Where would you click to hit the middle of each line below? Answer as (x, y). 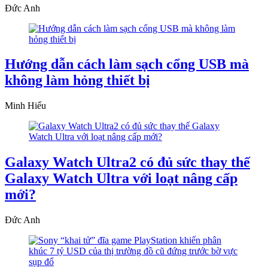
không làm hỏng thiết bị (77, 80)
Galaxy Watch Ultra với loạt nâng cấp (121, 179)
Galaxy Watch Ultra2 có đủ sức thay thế (127, 162)
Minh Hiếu (25, 106)
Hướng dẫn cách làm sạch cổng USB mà (127, 64)
